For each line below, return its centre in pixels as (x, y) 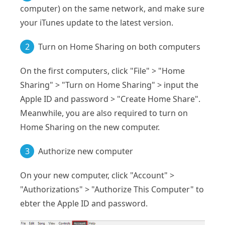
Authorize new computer (86, 151)
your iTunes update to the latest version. (97, 22)
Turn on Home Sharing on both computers (119, 46)
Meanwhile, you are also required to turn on (104, 113)
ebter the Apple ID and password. (84, 203)
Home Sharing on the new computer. (90, 127)
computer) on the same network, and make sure (112, 8)
